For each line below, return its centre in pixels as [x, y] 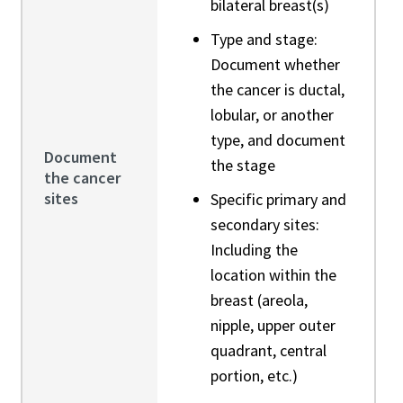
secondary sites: [264, 224]
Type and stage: [264, 39]
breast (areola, [259, 300]
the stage [242, 165]
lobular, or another [272, 114]
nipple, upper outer [273, 325]
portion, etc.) [254, 375]
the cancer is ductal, [277, 89]
